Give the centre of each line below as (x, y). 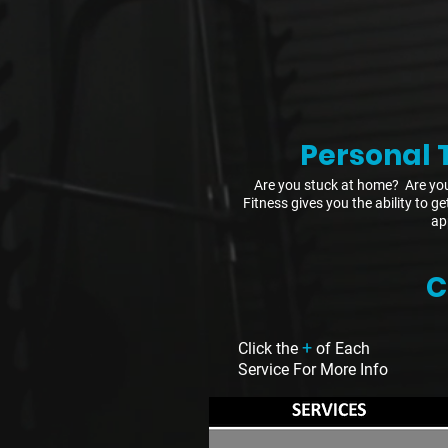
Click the (270, 348)
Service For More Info (313, 369)
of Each (341, 348)
